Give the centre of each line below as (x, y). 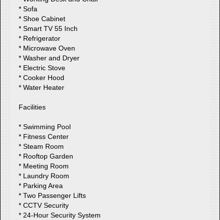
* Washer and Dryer (49, 58)
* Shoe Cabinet (42, 18)
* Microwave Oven (47, 48)
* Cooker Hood (42, 77)
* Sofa (28, 9)
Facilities (32, 107)
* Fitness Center (44, 136)
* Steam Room (41, 146)
